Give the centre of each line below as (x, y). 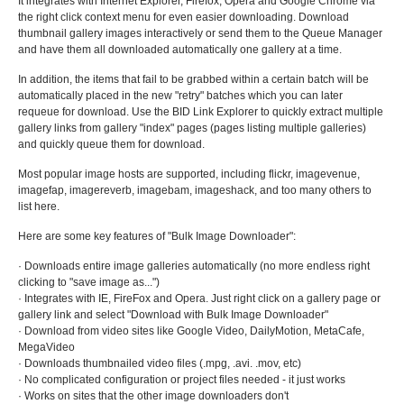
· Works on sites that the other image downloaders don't (153, 396)
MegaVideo (46, 347)
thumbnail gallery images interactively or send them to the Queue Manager (200, 33)
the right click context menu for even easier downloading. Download (184, 17)
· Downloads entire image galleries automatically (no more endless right (194, 266)
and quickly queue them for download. (111, 144)
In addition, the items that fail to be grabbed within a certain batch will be (193, 79)
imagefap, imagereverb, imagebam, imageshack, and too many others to (195, 190)
